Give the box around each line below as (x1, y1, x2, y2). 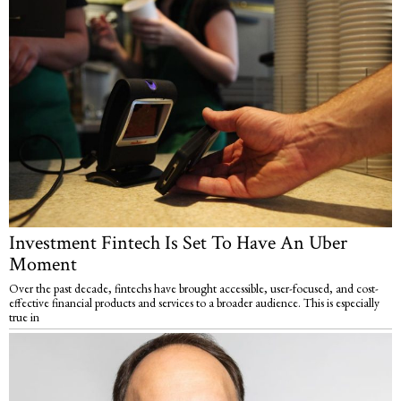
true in (9, 309, 39, 326)
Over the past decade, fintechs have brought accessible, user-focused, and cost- (9, 280, 379, 297)
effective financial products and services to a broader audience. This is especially (9, 294, 380, 311)
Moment (9, 252, 77, 278)
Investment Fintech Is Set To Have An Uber (9, 230, 347, 257)
